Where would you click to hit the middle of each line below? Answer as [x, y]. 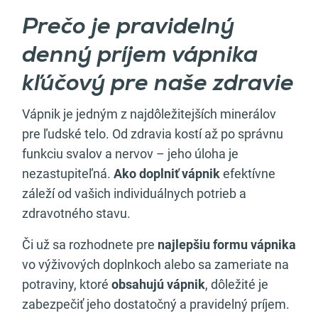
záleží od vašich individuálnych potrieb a [134, 193]
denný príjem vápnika [140, 56]
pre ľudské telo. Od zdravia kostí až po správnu [153, 134]
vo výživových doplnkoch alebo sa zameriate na [155, 264]
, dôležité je [237, 284]
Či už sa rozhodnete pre [90, 245]
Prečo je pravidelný [128, 28]
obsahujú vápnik [158, 284]
